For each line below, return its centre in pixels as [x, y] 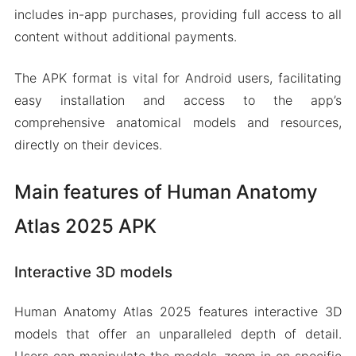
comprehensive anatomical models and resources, [178, 122]
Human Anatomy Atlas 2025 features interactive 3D [178, 311]
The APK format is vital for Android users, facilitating [178, 77]
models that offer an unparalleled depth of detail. [178, 333]
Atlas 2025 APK [85, 226]
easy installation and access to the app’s [178, 100]
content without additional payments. [125, 36]
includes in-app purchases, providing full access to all [178, 14]
